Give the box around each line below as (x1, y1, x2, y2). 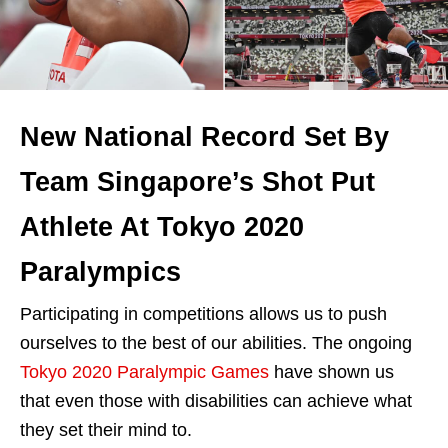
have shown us (269, 362, 394, 382)
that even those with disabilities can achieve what (20, 391, 412, 411)
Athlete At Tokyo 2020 (20, 212, 304, 242)
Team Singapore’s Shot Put (20, 167, 375, 197)
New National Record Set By (20, 122, 389, 152)
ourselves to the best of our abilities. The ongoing (20, 333, 412, 353)
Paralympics (20, 257, 181, 287)
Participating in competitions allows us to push (20, 304, 387, 324)
